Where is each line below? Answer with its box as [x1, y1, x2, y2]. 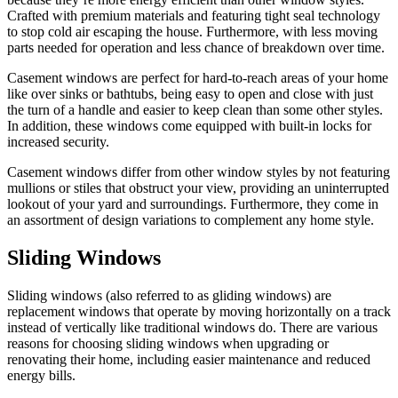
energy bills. [7, 368, 76, 384]
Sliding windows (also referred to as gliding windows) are [7, 288, 331, 304]
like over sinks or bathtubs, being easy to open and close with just [7, 86, 373, 102]
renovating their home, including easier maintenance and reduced [7, 352, 370, 368]
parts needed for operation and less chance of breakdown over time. [7, 40, 385, 56]
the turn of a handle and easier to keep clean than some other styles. [7, 102, 383, 118]
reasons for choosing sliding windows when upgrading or [7, 336, 329, 352]
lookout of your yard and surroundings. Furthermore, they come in [7, 196, 378, 212]
